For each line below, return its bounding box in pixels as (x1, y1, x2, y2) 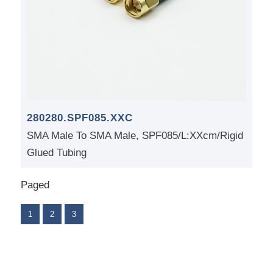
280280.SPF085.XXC (26, 112, 133, 124)
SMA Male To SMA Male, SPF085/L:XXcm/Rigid (26, 130, 243, 142)
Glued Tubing (26, 147, 87, 159)
